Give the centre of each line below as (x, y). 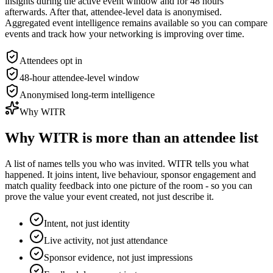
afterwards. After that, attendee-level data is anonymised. (113, 12)
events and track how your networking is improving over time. (125, 34)
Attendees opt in (51, 61)
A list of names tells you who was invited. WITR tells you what (127, 164)
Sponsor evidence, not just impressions (118, 258)
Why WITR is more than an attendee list (132, 138)
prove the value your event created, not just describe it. (109, 197)
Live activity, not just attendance (106, 241)
